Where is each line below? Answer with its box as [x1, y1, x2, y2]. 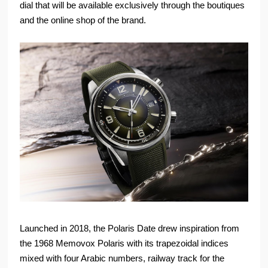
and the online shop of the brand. [20, 15, 147, 25]
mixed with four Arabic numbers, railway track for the [20, 253, 225, 264]
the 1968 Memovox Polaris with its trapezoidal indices [20, 238, 229, 249]
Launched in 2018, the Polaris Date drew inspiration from [20, 223, 240, 234]
